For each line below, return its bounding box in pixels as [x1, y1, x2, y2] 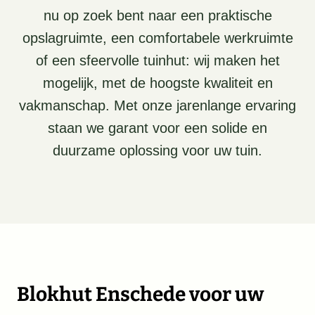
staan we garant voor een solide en [48, 120, 267, 136]
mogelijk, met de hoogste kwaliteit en [42, 75, 273, 91]
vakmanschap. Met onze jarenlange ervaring [19, 98, 296, 113]
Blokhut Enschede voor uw [17, 283, 264, 306]
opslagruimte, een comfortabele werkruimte [22, 30, 293, 46]
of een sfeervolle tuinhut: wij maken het [35, 53, 280, 68]
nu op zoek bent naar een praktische [43, 8, 272, 23]
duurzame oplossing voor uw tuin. [53, 143, 262, 158]
